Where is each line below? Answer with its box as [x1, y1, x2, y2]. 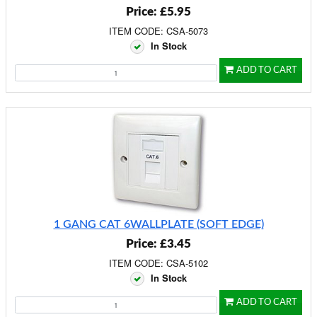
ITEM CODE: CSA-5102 [109, 256, 208, 270]
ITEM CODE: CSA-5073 [109, 24, 208, 38]
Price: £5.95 [126, 6, 191, 18]
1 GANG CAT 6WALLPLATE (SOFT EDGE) [53, 219, 264, 230]
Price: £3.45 [126, 238, 191, 250]
